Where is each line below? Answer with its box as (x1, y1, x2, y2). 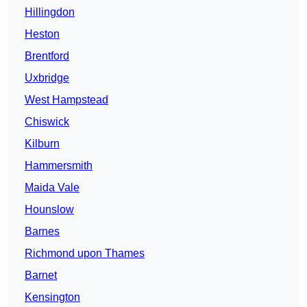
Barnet (25, 269, 57, 282)
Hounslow (25, 204, 74, 216)
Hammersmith (25, 160, 93, 172)
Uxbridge (25, 72, 69, 84)
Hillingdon (25, 6, 75, 19)
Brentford (25, 50, 69, 62)
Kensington (25, 291, 80, 304)
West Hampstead (25, 94, 108, 106)
